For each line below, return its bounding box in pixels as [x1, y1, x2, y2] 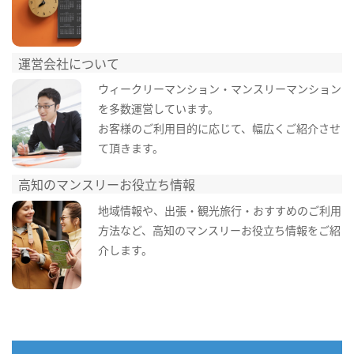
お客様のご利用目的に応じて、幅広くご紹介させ [97, 120, 341, 137]
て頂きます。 [97, 140, 164, 156]
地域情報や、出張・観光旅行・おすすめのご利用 [97, 201, 341, 218]
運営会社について [18, 53, 120, 73]
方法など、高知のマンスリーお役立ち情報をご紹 [97, 221, 341, 238]
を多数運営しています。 [97, 100, 219, 117]
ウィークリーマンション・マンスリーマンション [97, 81, 341, 97]
